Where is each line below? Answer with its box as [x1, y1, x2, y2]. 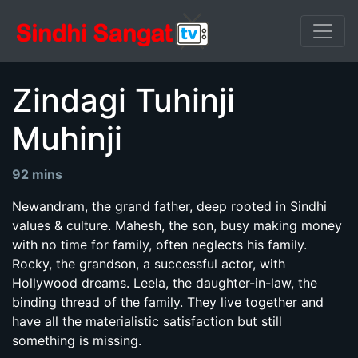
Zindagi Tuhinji [12, 81, 235, 120]
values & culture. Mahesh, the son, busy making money [12, 217, 342, 233]
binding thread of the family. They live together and [12, 294, 324, 310]
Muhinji [12, 119, 122, 158]
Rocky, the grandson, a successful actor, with [12, 256, 285, 272]
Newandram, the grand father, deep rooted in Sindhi [12, 198, 327, 214]
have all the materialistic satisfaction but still [12, 313, 282, 329]
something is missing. [12, 332, 141, 348]
